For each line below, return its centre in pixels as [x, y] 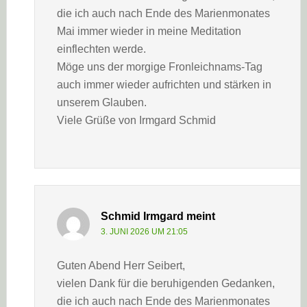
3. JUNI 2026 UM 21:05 [144, 232]
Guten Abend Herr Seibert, [121, 266]
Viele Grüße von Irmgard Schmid [136, 120]
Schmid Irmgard [142, 216]
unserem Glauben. [101, 102]
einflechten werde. [101, 49]
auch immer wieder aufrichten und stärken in [164, 85]
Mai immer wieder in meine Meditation [149, 31]
